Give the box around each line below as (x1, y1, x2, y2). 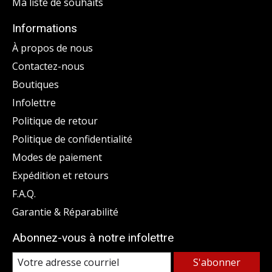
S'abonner (193, 255, 240, 269)
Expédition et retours (12, 168, 109, 182)
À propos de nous (12, 41, 93, 55)
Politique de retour (12, 114, 98, 127)
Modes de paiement (12, 150, 102, 164)
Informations (12, 21, 77, 36)
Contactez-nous (12, 59, 84, 73)
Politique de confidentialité (12, 132, 132, 146)
